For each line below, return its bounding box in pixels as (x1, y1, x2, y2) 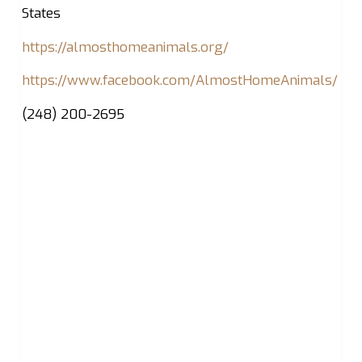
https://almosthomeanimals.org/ (21, 37, 229, 57)
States (21, 4, 61, 23)
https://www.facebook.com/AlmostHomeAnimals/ (21, 71, 338, 90)
